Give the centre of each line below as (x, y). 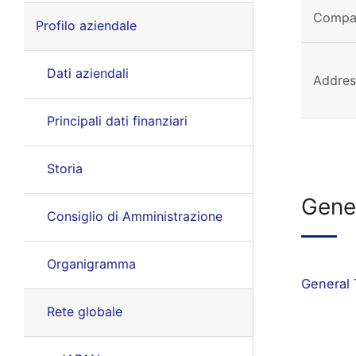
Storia (64, 168)
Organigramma (91, 264)
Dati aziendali (87, 73)
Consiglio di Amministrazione (134, 216)
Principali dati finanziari (117, 121)
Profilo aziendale (86, 25)
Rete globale (84, 311)
